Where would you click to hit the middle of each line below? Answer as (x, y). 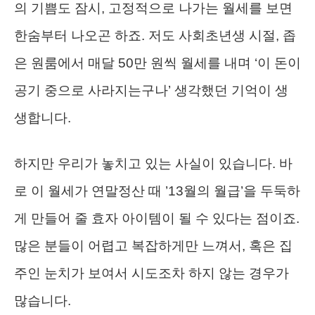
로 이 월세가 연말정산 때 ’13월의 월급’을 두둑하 (157, 191)
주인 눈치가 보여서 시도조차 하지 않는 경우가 (152, 274)
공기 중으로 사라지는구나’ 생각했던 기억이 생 (151, 91)
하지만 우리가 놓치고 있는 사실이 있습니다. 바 (153, 164)
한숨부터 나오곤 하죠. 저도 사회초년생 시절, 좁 (155, 36)
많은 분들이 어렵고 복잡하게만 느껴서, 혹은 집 (153, 246)
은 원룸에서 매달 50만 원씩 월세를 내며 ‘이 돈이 (157, 63)
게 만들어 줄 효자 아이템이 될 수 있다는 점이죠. (157, 219)
